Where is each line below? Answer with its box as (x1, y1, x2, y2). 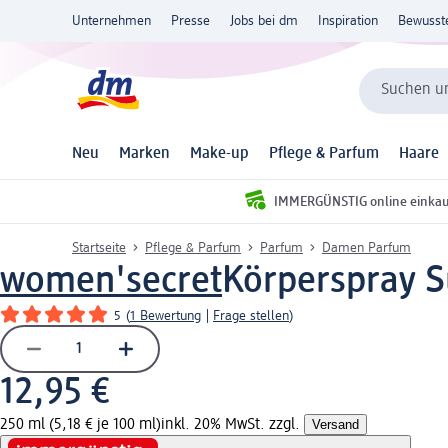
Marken (119, 146, 170, 163)
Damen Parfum (322, 240, 411, 255)
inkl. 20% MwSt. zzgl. (161, 416, 304, 433)
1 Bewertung (130, 308, 201, 323)
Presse (171, 14, 210, 28)
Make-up (190, 146, 249, 163)
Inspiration (318, 14, 378, 28)
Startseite (72, 240, 126, 255)
